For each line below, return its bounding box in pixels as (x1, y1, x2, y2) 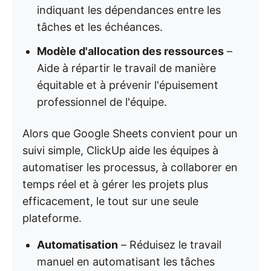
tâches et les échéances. (37, 21, 163, 33)
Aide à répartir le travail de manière (37, 62, 216, 74)
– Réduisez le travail (118, 238, 221, 251)
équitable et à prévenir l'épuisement (37, 79, 218, 91)
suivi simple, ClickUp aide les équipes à (22, 144, 218, 157)
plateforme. (22, 212, 82, 224)
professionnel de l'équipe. (37, 96, 167, 108)
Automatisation (37, 238, 118, 251)
